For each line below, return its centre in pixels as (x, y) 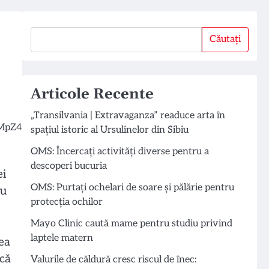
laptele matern (62, 238)
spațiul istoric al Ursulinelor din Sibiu (109, 130)
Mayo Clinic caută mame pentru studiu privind (131, 224)
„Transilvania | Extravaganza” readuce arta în (128, 116)
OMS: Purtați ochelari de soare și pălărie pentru (132, 188)
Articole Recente (92, 94)
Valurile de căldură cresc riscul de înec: (113, 260)
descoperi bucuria (68, 166)
